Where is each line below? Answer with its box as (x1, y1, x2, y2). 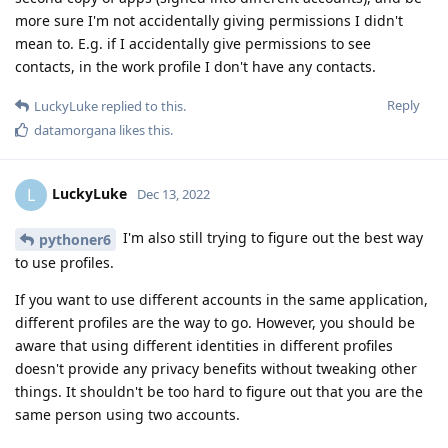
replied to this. (98, 97, 186, 116)
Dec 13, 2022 (137, 185, 210, 204)
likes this (116, 121, 170, 140)
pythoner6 (39, 230, 111, 250)
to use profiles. (15, 253, 114, 273)
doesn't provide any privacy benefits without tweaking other (15, 359, 417, 379)
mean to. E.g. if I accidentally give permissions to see (15, 34, 371, 54)
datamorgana (34, 121, 116, 140)
